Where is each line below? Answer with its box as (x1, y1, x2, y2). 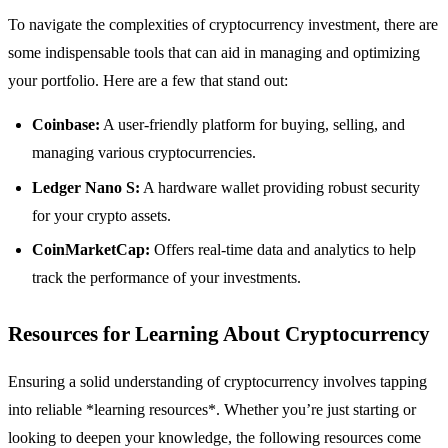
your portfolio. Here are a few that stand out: (8, 72, 288, 90)
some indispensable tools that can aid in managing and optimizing (8, 44, 420, 62)
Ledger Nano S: (32, 178, 140, 196)
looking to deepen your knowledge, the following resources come (8, 428, 421, 446)
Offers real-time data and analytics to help (150, 240, 416, 258)
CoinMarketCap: (32, 240, 150, 258)
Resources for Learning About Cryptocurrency (8, 321, 430, 345)
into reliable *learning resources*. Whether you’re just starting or (8, 400, 416, 418)
